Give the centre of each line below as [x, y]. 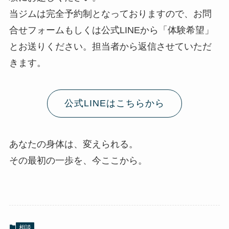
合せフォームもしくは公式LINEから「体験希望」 [111, 30]
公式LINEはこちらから [114, 104]
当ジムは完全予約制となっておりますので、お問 [110, 14]
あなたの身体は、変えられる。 [73, 144]
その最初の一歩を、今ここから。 [78, 160]
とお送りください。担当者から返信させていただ [110, 47]
